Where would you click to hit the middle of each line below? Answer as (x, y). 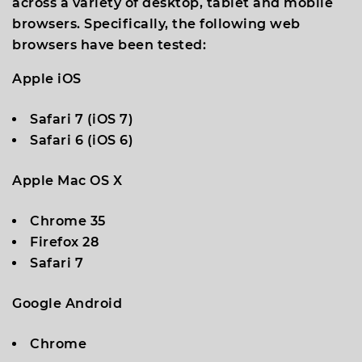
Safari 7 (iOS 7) (82, 119)
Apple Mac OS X (67, 181)
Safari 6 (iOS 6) (82, 140)
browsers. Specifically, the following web (156, 24)
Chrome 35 (68, 221)
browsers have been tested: (109, 45)
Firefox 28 (64, 242)
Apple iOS (47, 79)
